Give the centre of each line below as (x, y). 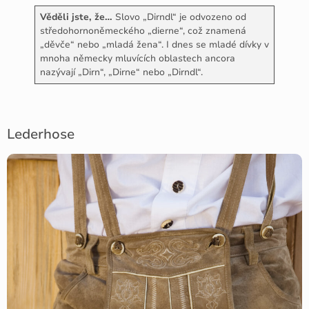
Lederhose (41, 134)
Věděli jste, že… (76, 17)
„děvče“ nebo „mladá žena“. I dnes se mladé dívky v (154, 45)
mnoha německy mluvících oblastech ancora (137, 59)
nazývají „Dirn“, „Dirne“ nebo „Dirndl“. (121, 72)
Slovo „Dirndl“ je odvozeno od (179, 17)
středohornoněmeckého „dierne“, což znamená (143, 31)
